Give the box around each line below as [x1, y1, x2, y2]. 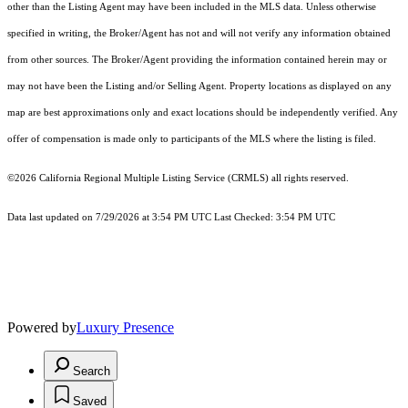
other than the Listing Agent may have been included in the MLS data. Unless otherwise [7, 2, 376, 13]
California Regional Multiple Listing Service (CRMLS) [39, 173, 269, 184]
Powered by [7, 320, 76, 336]
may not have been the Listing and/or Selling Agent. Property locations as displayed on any [7, 81, 392, 92]
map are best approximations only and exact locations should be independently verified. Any [7, 107, 398, 118]
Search [73, 364, 110, 379]
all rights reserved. [269, 173, 349, 184]
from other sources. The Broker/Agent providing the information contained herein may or [7, 55, 387, 66]
